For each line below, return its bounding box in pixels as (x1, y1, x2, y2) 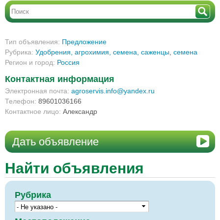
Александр (63, 108, 97, 115)
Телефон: (5, 97, 38, 105)
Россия (57, 58, 80, 66)
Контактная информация (5, 74, 114, 84)
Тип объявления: (5, 38, 62, 46)
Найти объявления (5, 160, 144, 176)
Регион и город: (5, 58, 57, 66)
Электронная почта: (5, 87, 71, 95)
